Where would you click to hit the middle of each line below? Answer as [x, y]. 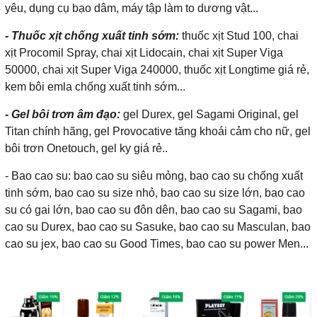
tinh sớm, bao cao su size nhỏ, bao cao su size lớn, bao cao [155, 192]
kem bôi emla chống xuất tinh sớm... [95, 86]
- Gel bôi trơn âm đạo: [63, 114]
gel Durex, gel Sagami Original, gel [209, 114]
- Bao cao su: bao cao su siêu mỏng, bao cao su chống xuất [154, 175]
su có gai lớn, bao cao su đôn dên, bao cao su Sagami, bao [154, 209]
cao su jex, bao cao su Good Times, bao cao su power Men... [157, 243]
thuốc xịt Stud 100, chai [239, 35]
